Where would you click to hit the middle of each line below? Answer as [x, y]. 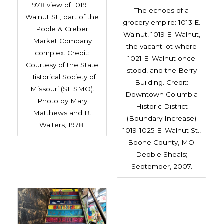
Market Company [62, 41]
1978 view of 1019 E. [62, 5]
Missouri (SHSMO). [62, 89]
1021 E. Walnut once [162, 59]
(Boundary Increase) [162, 119]
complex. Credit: [62, 53]
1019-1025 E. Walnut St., [162, 131]
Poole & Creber [62, 29]
